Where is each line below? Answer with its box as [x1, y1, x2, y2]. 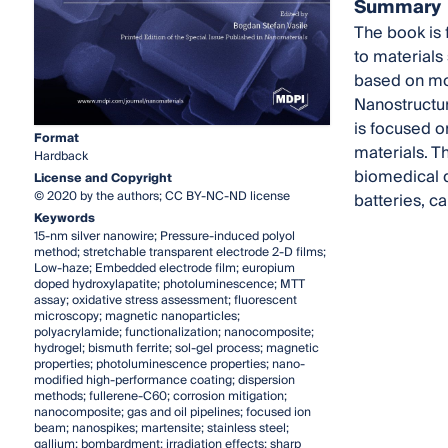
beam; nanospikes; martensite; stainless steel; [33, 417, 289, 439]
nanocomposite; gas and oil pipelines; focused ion [33, 401, 311, 423]
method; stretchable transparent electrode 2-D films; [33, 241, 326, 263]
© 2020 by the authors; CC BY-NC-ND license [33, 185, 290, 207]
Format [33, 127, 79, 149]
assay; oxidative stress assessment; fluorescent [33, 289, 297, 311]
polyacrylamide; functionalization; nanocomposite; [33, 321, 314, 343]
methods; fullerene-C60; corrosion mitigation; [33, 385, 287, 407]
